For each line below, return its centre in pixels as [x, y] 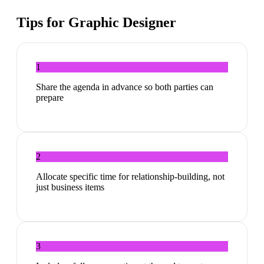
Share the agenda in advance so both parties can [125, 87]
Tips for [42, 23]
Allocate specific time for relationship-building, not [130, 177]
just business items [70, 187]
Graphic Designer [122, 23]
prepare [50, 98]
